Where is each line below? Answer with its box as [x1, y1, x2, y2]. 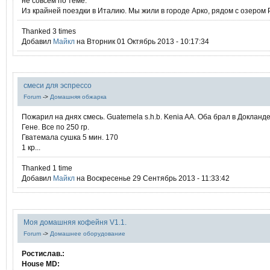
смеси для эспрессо [24, 81, 92, 89]
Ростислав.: [22, 250, 64, 257]
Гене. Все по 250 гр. [22, 123, 89, 131]
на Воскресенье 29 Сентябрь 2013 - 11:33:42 [75, 174, 230, 182]
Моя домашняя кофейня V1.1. [24, 218, 127, 226]
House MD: [22, 260, 60, 268]
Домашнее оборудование [50, 230, 125, 237]
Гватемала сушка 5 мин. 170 [22, 133, 118, 141]
